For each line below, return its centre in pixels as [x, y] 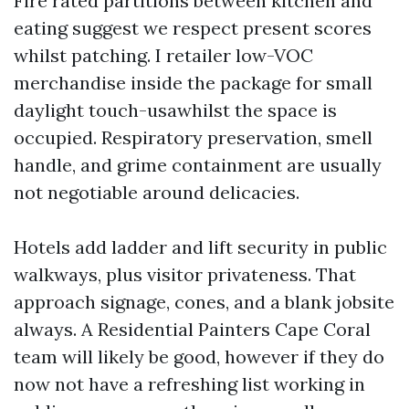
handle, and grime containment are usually [198, 165]
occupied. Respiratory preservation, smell [193, 137]
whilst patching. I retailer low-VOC [163, 55]
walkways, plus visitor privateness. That [185, 274]
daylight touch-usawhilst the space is [175, 110]
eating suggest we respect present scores [193, 28]
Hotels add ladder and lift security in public [200, 247]
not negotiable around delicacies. [157, 192]
